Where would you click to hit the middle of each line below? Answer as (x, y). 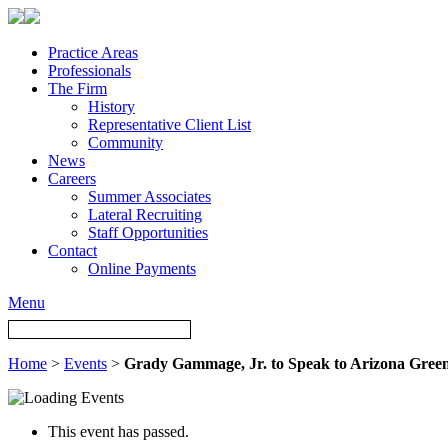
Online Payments (142, 268)
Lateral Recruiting (145, 214)
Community (125, 142)
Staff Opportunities (148, 232)
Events (85, 363)
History (111, 106)
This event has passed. (118, 431)
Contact (72, 250)
